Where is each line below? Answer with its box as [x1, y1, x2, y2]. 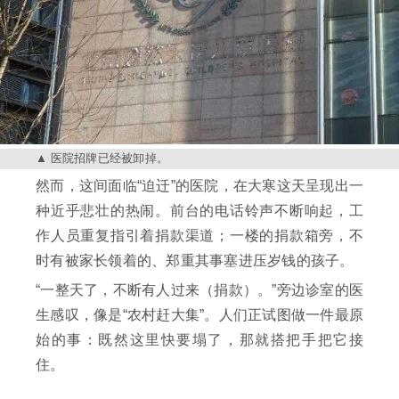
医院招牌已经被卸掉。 [50, 152, 168, 166]
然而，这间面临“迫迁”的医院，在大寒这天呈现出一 [36, 178, 363, 194]
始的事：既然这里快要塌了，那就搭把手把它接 [36, 332, 363, 348]
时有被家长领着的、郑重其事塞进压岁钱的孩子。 [36, 253, 354, 269]
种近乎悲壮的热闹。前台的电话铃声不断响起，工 [36, 203, 363, 219]
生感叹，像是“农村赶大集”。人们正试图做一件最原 [36, 307, 363, 323]
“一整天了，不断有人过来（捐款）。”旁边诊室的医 [36, 282, 363, 298]
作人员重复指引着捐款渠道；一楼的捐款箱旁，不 [36, 228, 363, 244]
